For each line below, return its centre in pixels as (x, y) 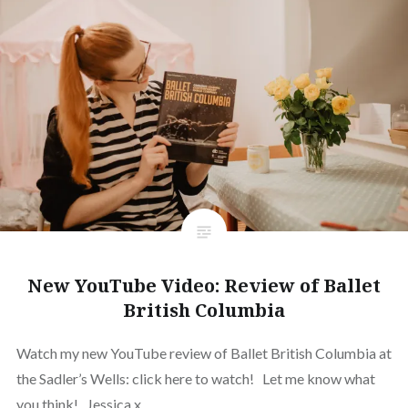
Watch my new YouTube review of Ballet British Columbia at (204, 352)
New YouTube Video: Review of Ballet (204, 285)
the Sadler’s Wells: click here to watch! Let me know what (195, 378)
